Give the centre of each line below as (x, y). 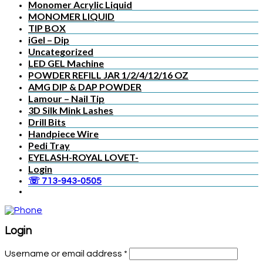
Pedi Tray (49, 145)
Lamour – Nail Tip (66, 98)
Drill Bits (47, 122)
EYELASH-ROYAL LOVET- (83, 157)
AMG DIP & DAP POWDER (85, 86)
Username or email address (64, 254)
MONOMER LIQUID (71, 16)
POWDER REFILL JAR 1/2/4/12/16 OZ (108, 75)
